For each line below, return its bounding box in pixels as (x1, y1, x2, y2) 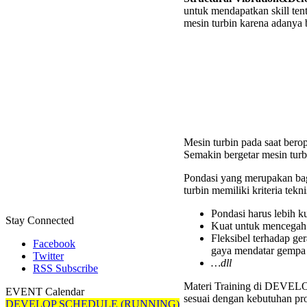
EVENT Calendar (5, 286, 84, 297)
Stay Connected (5, 214, 74, 226)
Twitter (33, 250, 64, 262)
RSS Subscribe (33, 262, 98, 274)
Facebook (33, 238, 75, 249)
